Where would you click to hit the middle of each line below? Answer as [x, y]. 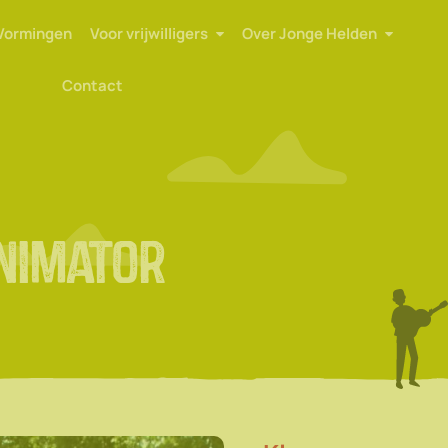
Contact [92, 85]
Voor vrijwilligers [149, 33]
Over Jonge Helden [310, 33]
